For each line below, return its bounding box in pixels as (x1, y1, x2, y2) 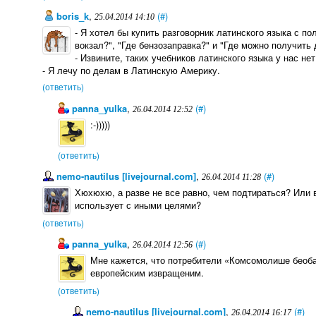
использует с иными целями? (75, 198, 202, 212)
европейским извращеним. (90, 266, 204, 280)
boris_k (54, 8, 90, 23)
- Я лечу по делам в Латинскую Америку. (42, 63, 221, 78)
